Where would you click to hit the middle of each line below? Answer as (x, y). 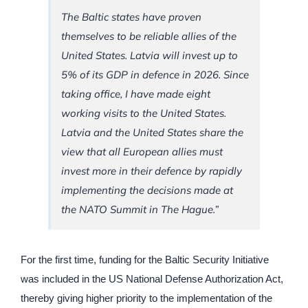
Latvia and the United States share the (152, 133)
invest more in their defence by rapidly (152, 171)
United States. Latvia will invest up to (150, 56)
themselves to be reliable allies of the (149, 36)
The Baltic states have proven (131, 17)
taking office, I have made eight (136, 94)
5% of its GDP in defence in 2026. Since (155, 75)
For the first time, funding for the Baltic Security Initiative (145, 260)
